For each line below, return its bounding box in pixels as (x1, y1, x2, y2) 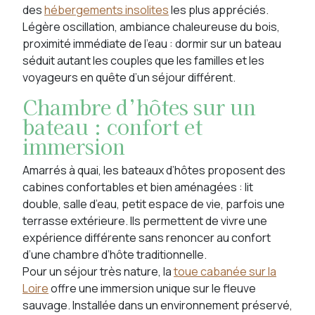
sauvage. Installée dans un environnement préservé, (22, 297, 292, 313)
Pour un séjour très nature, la (22, 264, 174, 279)
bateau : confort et (22, 112, 202, 141)
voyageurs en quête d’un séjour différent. (22, 70, 236, 85)
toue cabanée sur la (174, 264, 276, 279)
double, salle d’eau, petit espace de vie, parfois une (22, 196, 285, 212)
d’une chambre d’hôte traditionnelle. (22, 247, 207, 262)
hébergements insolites (44, 2, 169, 18)
